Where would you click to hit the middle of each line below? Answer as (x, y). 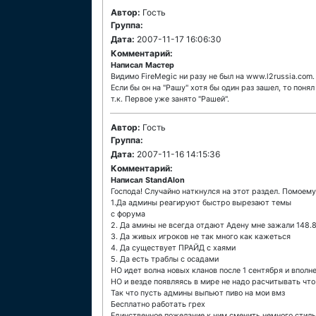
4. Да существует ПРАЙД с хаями (173, 248)
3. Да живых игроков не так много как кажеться (201, 237)
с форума (128, 214)
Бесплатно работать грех (158, 304)
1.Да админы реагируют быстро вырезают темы (201, 203)
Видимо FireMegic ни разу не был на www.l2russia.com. (213, 77)
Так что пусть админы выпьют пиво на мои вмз (198, 293)
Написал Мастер (142, 65)
